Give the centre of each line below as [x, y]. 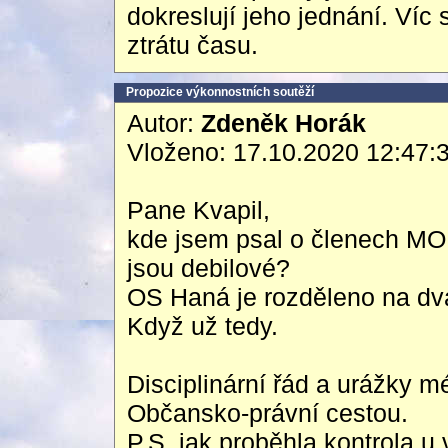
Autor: [164, 123]
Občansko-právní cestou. [267, 413]
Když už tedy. [202, 326]
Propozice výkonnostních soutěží [220, 92]
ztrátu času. [192, 45]
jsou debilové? [208, 268]
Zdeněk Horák [283, 123]
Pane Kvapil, [198, 210]
